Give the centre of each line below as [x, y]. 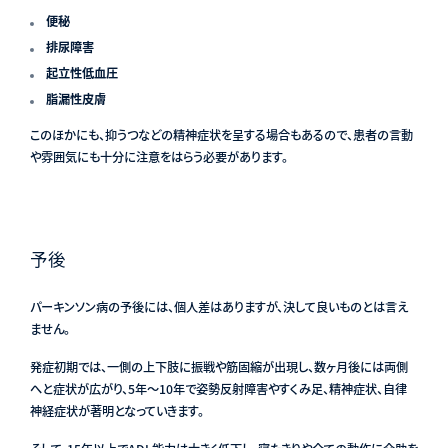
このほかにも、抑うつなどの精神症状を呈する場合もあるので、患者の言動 [221, 135]
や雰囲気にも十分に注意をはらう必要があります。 [158, 157]
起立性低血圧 [81, 73]
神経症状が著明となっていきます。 [116, 411]
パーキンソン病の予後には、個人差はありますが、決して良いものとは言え [218, 307]
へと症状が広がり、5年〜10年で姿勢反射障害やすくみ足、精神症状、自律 [218, 389]
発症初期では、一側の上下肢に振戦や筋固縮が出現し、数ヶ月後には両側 [218, 367]
